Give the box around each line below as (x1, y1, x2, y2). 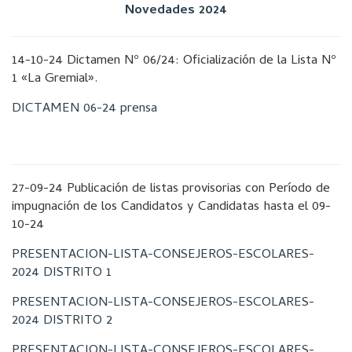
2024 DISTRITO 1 (12, 262, 112, 284)
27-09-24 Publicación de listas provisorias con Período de (12, 178, 330, 200)
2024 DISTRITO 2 (12, 310, 112, 332)
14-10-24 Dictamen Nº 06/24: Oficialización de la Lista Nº (12, 50, 336, 72)
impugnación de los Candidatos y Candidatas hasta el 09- (12, 196, 331, 218)
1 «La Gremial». (12, 68, 97, 90)
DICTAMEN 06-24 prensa (12, 98, 157, 120)
